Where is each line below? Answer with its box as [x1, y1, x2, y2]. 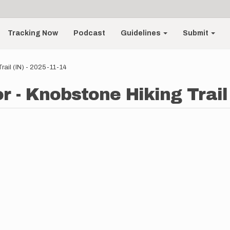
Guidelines [121, 29, 163, 37]
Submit [183, 29, 210, 37]
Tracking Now [8, 29, 59, 37]
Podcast [73, 29, 106, 37]
